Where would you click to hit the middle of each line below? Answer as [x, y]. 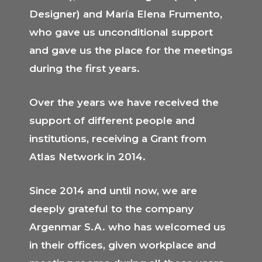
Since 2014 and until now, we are [113, 191]
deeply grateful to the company [111, 209]
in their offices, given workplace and [123, 245]
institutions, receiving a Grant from [118, 138]
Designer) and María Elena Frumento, [126, 14]
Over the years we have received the [124, 102]
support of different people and [112, 120]
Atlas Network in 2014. [87, 156]
